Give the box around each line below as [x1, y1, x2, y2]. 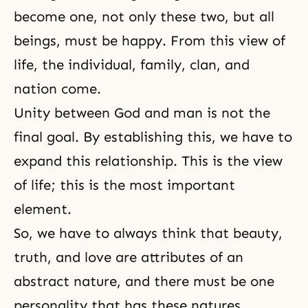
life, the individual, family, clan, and [14, 56, 250, 73]
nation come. [14, 80, 101, 97]
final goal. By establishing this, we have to [14, 129, 292, 145]
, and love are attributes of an [47, 249, 243, 265]
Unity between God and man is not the [14, 104, 270, 121]
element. [14, 201, 71, 217]
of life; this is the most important [14, 177, 235, 193]
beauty [233, 225, 278, 241]
